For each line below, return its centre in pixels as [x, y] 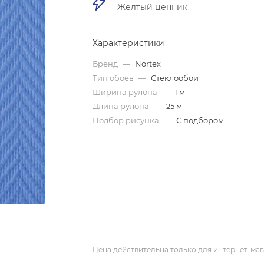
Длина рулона [122, 106]
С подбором [200, 120]
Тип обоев [114, 78]
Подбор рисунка [127, 120]
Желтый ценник [153, 7]
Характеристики [129, 43]
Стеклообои [175, 78]
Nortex [148, 64]
